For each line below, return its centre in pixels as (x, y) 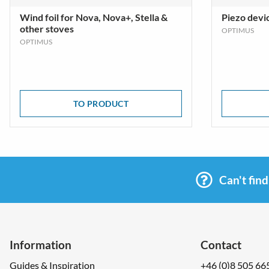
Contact (221, 245)
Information (41, 245)
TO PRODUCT (101, 104)
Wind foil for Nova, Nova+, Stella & (94, 17)
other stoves (47, 29)
